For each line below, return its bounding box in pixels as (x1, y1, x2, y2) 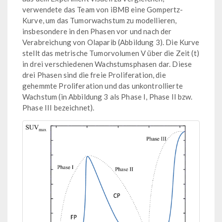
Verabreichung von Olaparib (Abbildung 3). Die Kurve (22, 38, 200, 47)
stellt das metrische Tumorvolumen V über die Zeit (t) (22, 49, 199, 58)
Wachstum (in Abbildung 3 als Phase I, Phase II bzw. (22, 92, 193, 102)
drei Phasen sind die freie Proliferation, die (22, 70, 166, 80)
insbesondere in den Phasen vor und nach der (22, 27, 172, 36)
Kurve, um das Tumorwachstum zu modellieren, (22, 16, 177, 25)
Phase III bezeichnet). (22, 103, 95, 112)
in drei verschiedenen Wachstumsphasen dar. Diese (22, 59, 192, 69)
